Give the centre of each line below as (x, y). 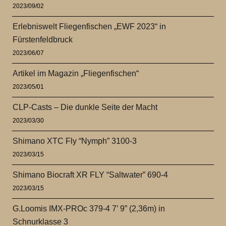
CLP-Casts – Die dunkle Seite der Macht (85, 107)
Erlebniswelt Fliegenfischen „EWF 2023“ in (90, 26)
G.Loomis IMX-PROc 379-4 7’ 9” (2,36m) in (89, 208)
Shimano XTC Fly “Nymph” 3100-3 (75, 141)
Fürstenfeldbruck (43, 39)
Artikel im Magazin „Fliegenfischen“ (76, 73)
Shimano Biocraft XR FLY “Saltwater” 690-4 (91, 175)
